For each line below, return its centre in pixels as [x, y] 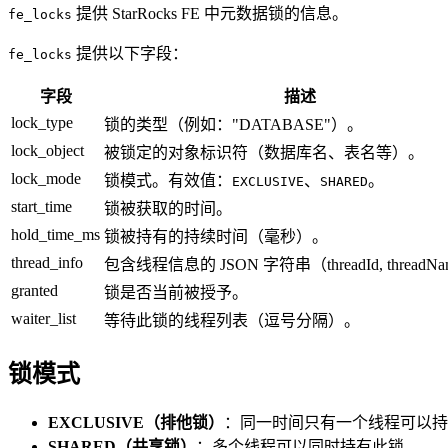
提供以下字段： [130, 53]
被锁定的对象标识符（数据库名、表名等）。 [264, 152]
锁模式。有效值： [168, 180]
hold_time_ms [55, 234]
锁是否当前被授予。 [176, 292]
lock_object [47, 150]
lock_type [42, 122]
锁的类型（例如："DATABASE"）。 [233, 124]
